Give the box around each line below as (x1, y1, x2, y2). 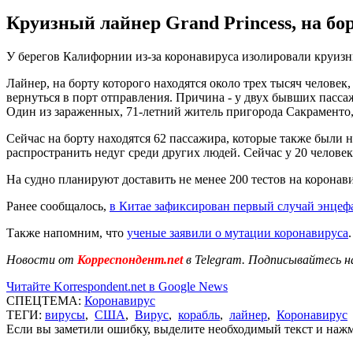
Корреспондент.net (74, 252, 186, 266)
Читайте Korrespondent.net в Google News (6, 279, 228, 293)
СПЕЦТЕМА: (6, 293, 84, 307)
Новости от (6, 252, 74, 266)
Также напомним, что (6, 225, 127, 240)
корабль (178, 307, 220, 321)
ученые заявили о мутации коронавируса (127, 225, 348, 240)
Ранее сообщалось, (6, 199, 110, 213)
